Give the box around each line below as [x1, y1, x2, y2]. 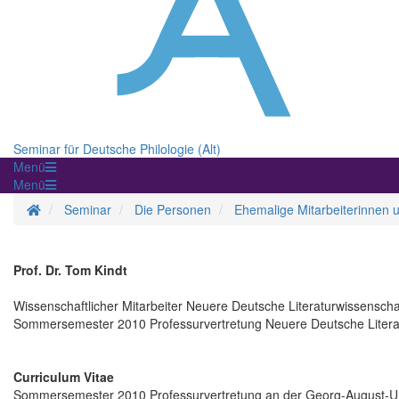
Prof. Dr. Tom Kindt [13, 261, 127, 280]
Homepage [40, 199, 102, 218]
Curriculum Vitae [13, 368, 114, 387]
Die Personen [134, 200, 211, 219]
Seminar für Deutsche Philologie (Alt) [13, 140, 221, 159]
